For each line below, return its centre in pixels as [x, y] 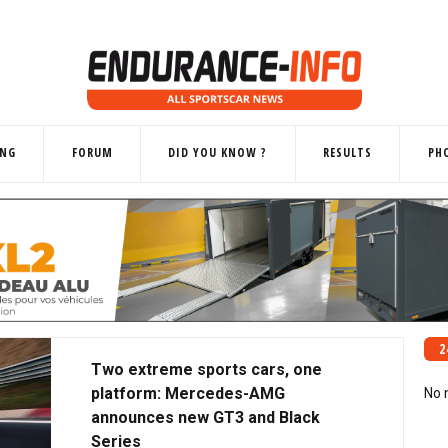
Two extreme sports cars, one [206, 369]
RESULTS [347, 152]
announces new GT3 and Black [205, 417]
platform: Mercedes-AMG [188, 393]
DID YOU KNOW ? [218, 152]
